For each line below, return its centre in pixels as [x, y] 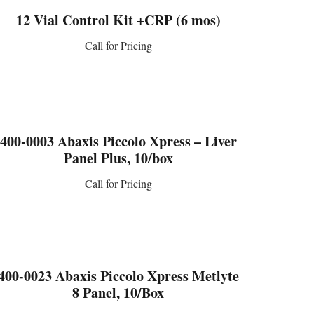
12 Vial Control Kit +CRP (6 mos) [118, 20]
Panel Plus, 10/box [118, 158]
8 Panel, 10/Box [118, 292]
